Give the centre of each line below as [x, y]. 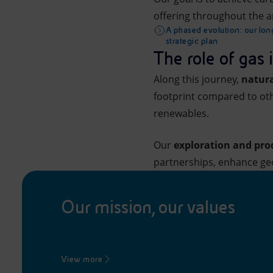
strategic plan [192, 41]
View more [82, 259]
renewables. [181, 113]
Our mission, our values [148, 207]
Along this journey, [197, 79]
